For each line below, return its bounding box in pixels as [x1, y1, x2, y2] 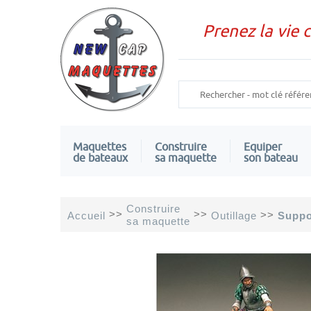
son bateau [244, 151, 298, 164]
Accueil [67, 209, 106, 221]
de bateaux [73, 151, 128, 164]
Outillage [211, 209, 257, 221]
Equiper [244, 140, 282, 153]
